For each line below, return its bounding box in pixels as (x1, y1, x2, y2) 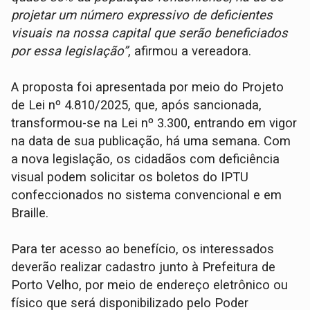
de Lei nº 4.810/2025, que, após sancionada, (11, 98, 262, 113)
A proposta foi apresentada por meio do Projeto (11, 80, 284, 95)
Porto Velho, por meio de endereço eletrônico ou (11, 277, 289, 293)
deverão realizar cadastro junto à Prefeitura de (11, 259, 276, 275)
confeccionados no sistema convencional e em (11, 188, 282, 203)
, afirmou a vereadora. (128, 44, 255, 60)
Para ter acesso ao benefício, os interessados (11, 241, 275, 257)
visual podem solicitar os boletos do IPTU (11, 170, 249, 185)
